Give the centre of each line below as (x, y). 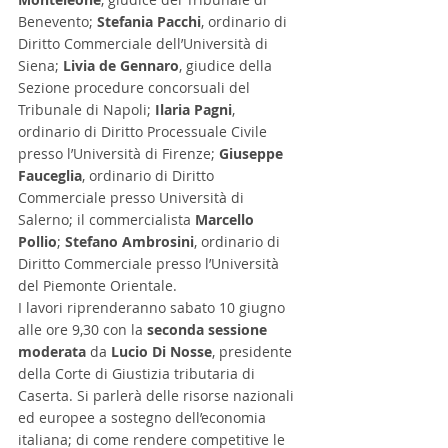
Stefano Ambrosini (129, 242)
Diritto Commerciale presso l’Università (150, 264)
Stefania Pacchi (149, 22)
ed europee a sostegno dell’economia (144, 418)
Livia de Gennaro (121, 66)
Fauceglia (50, 176)
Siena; (40, 66)
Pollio (37, 242)
